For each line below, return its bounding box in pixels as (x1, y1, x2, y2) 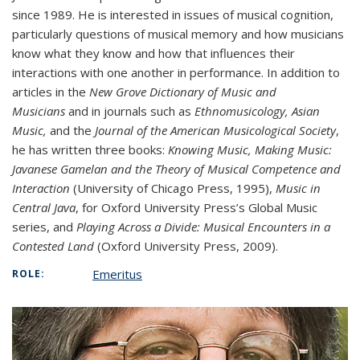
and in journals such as (65, 103, 194, 119)
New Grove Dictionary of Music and (89, 84, 276, 100)
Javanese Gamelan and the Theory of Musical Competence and (12, 161, 341, 177)
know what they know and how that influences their (12, 45, 295, 61)
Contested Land (12, 238, 97, 254)
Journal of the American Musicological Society (95, 122, 336, 138)
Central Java (12, 199, 76, 215)
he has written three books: (12, 141, 168, 157)
